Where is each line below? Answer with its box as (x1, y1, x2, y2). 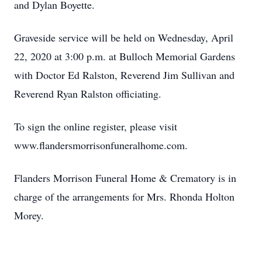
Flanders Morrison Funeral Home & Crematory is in (14, 171, 236, 185)
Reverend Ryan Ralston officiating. (14, 87, 161, 101)
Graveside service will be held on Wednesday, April (14, 30, 233, 44)
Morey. (14, 208, 44, 222)
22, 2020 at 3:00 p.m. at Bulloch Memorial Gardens (14, 49, 235, 63)
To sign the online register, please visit (14, 119, 177, 133)
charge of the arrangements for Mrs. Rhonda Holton (14, 189, 235, 204)
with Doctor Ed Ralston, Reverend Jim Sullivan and (14, 68, 235, 82)
